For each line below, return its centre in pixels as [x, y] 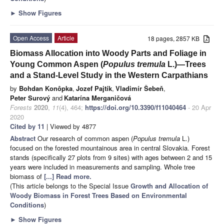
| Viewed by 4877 [70, 126]
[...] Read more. [68, 176]
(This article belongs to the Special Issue [70, 185]
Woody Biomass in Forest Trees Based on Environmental [98, 195]
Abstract [24, 138]
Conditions [27, 204]
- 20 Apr [198, 107]
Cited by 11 [27, 126]
